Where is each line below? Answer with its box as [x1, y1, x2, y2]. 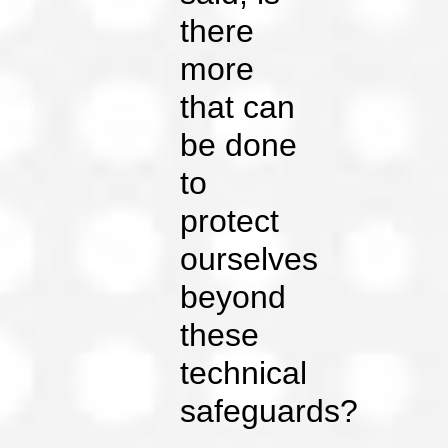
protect [180, 203, 280, 240]
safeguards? [180, 393, 359, 430]
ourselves [180, 241, 319, 278]
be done [180, 127, 298, 164]
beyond [180, 279, 287, 316]
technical [180, 355, 308, 392]
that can [180, 89, 296, 126]
